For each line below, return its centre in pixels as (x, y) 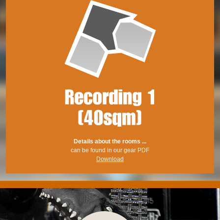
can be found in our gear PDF (110, 150)
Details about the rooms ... (110, 141)
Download (110, 159)
